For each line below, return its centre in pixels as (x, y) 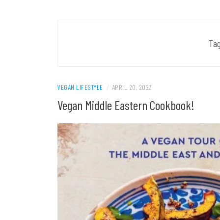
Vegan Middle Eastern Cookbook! (126, 105)
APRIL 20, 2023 (132, 87)
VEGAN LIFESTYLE (80, 87)
